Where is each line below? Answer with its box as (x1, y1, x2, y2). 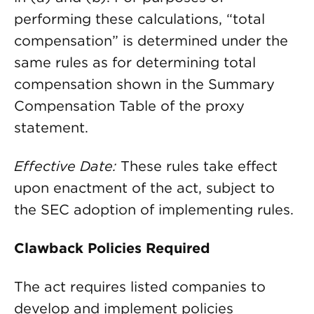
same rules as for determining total (14, 54, 256, 71)
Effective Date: (14, 158, 116, 175)
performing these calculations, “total (14, 11, 265, 27)
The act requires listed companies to (14, 278, 266, 295)
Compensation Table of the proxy (14, 97, 245, 114)
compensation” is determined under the (14, 32, 288, 49)
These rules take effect (116, 158, 278, 175)
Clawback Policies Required (14, 240, 210, 257)
